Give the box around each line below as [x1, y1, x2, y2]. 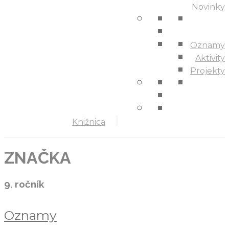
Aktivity [195, 53, 225, 63]
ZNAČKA [4, 148, 71, 168]
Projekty [190, 66, 225, 76]
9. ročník [4, 178, 44, 190]
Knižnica [72, 117, 105, 127]
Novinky [192, 2, 225, 12]
